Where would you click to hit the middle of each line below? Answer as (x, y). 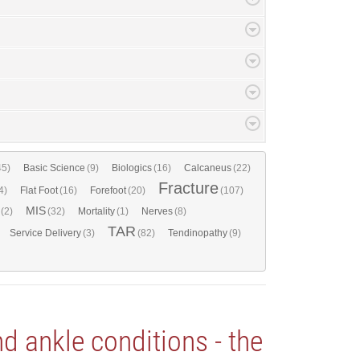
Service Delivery (45, 233)
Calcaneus (208, 168)
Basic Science (54, 168)
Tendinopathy (198, 233)
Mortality (96, 211)
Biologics (132, 168)
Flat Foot (39, 190)
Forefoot (108, 190)
